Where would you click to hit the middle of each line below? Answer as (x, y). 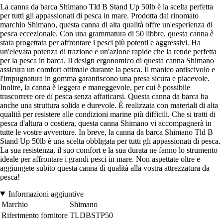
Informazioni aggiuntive (46, 194)
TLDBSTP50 (91, 215)
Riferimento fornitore (35, 215)
